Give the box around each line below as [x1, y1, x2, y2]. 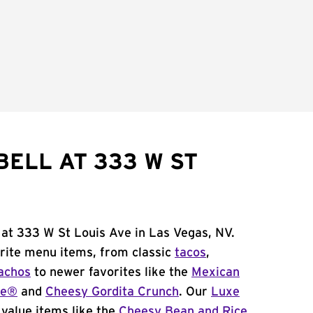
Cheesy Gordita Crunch [45, 286, 179, 298]
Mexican [191, 266, 240, 279]
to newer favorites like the [31, 266, 191, 279]
